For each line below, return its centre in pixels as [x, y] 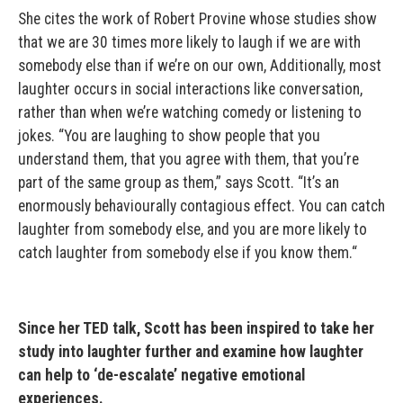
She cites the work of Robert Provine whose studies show [197, 18]
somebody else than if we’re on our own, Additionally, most [200, 65]
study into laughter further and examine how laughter [191, 351]
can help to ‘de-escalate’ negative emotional [161, 375]
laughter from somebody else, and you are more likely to [193, 229]
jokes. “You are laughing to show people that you [169, 135]
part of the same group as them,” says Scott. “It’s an [179, 182]
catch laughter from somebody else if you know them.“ [188, 252]
